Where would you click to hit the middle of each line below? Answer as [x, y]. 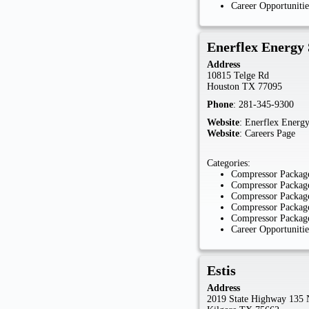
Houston [223, 87]
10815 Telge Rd [238, 76]
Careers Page [270, 134]
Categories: [229, 163]
